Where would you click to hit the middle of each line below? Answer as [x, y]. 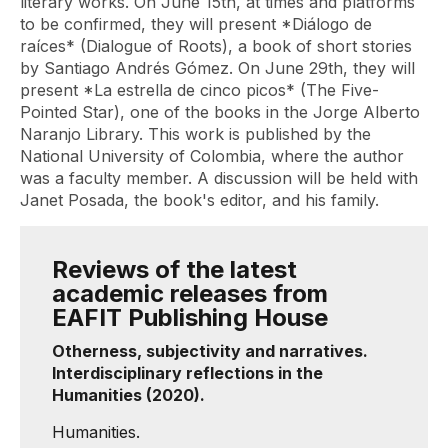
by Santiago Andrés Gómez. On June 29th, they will [217, 68]
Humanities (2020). [128, 395]
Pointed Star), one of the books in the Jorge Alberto [220, 112]
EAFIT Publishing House [190, 317]
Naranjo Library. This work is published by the [195, 134]
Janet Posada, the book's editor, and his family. [199, 200]
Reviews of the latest [174, 269]
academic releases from [190, 293]
